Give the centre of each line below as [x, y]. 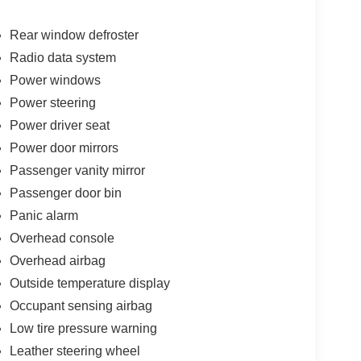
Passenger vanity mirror [77, 171]
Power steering [52, 103]
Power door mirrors [64, 148]
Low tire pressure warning [83, 329]
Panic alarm [44, 216]
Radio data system [62, 58]
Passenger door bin [65, 193]
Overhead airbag [57, 261]
